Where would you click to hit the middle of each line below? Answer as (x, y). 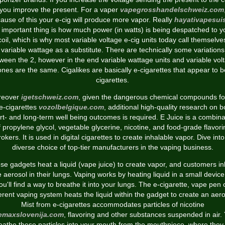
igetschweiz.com (49, 97)
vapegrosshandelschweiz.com (172, 10)
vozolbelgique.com (71, 107)
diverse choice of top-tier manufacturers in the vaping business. (113, 147)
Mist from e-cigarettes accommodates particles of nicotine (113, 204)
